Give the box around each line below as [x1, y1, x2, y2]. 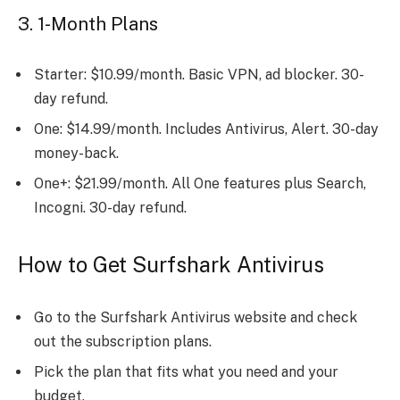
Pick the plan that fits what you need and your [34, 363, 338, 381]
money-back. [34, 145, 119, 162]
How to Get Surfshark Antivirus [18, 251, 324, 277]
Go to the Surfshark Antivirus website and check [34, 309, 357, 327]
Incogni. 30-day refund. [34, 199, 187, 217]
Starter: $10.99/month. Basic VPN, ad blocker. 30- [34, 66, 364, 84]
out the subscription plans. [34, 333, 212, 351]
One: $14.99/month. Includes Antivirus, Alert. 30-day [34, 121, 379, 138]
